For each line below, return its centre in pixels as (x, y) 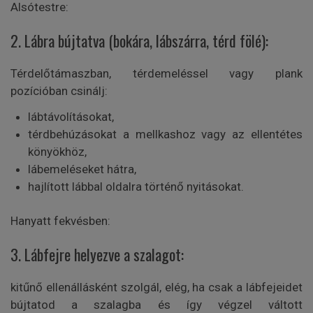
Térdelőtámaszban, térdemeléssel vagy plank (156, 74)
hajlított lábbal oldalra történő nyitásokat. (136, 187)
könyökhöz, (57, 152)
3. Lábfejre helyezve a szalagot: (97, 255)
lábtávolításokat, (71, 117)
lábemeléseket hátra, (82, 169)
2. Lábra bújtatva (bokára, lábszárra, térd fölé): (139, 41)
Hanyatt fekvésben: (60, 221)
